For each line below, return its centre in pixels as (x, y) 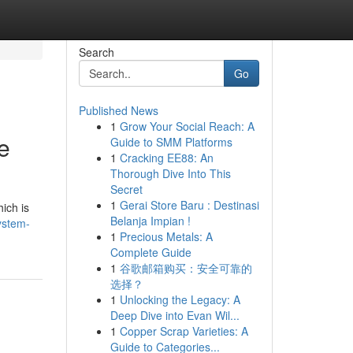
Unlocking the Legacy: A (180, 299)
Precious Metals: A (166, 236)
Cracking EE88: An (166, 158)
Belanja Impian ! (150, 221)
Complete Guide (150, 252)
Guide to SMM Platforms (171, 142)
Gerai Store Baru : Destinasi (189, 205)
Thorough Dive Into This (170, 173)
